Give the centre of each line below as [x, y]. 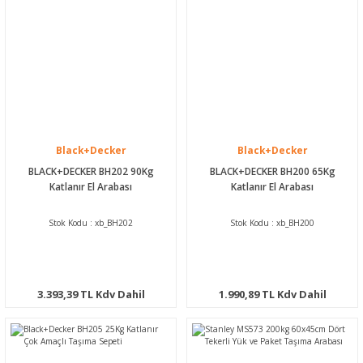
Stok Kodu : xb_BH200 [272, 222]
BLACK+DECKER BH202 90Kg [91, 171]
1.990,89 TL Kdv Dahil [272, 294]
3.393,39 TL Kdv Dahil [91, 294]
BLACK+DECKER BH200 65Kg [272, 171]
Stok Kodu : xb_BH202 [91, 222]
